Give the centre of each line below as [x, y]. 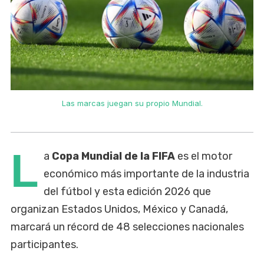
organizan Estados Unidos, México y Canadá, [119, 209]
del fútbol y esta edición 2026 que [127, 191]
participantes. [44, 244]
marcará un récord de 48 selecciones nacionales [127, 227]
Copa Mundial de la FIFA [113, 156]
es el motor [204, 156]
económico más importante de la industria [146, 174]
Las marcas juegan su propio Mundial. [132, 103]
